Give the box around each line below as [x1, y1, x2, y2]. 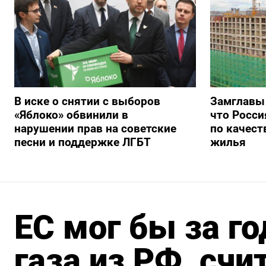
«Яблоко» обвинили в [14, 108, 128, 122]
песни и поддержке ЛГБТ [14, 135, 151, 150]
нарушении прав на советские [14, 122, 176, 136]
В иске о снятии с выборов [14, 94, 160, 109]
